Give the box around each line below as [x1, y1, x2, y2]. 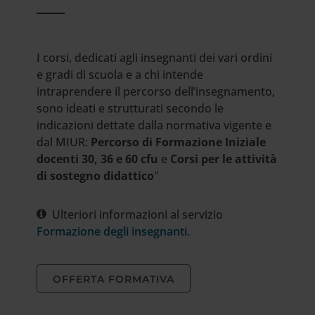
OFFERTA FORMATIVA [53, 273, 175, 286]
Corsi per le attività [170, 151, 278, 167]
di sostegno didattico [37, 168, 155, 184]
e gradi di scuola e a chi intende [37, 67, 204, 83]
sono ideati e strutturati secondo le [37, 101, 224, 117]
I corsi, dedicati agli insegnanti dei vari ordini [37, 50, 273, 66]
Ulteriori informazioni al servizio [52, 207, 224, 223]
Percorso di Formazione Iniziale [91, 134, 266, 150]
